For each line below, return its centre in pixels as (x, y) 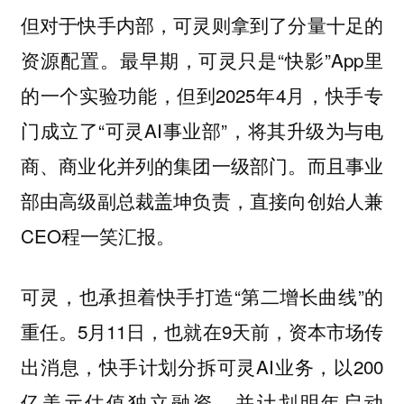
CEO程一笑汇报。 (97, 235)
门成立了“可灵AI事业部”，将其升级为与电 (202, 129)
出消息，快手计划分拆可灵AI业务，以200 (202, 366)
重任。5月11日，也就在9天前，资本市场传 (202, 331)
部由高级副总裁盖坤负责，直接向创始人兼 (202, 200)
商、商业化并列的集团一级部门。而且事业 (202, 165)
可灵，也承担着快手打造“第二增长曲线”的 (202, 295)
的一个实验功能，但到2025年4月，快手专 (202, 94)
